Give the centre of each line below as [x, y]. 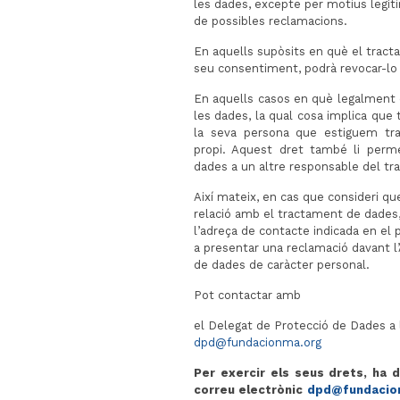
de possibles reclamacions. [272, 21]
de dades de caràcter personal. [282, 265]
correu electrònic [249, 390]
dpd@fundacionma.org [258, 342]
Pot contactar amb [247, 295]
